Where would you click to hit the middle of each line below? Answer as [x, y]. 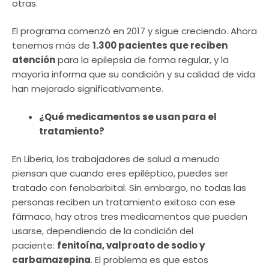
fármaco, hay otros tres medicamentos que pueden [130, 217]
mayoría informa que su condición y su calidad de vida [134, 74]
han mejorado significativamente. [88, 89]
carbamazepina [51, 260]
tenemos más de [52, 46]
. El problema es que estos [150, 260]
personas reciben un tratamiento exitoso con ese [124, 202]
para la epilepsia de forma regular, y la [142, 60]
